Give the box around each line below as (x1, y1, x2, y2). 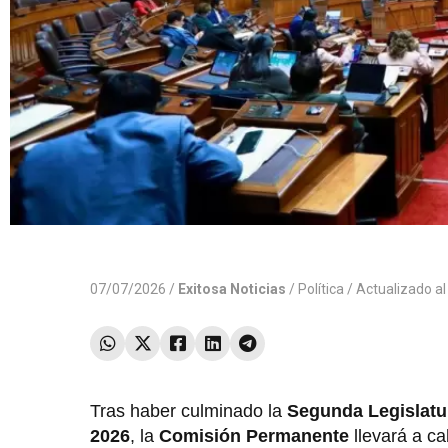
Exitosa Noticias (178, 281, 286, 298)
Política (298, 281, 344, 298)
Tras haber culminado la (90, 401, 287, 422)
